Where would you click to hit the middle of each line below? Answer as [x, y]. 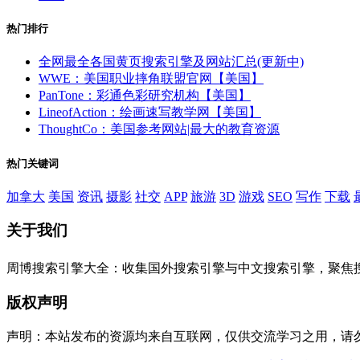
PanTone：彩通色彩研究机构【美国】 [145, 96]
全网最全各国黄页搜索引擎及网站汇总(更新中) [171, 62]
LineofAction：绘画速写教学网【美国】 [150, 112]
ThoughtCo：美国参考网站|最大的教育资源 [159, 129]
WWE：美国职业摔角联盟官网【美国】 [151, 79]
